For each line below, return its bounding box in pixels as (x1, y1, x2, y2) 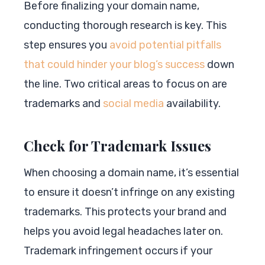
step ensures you (24, 38, 109, 51)
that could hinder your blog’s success (24, 57, 205, 71)
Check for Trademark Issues (24, 135, 211, 155)
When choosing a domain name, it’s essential (24, 166, 239, 179)
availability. (164, 96, 221, 110)
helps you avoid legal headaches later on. (24, 224, 223, 238)
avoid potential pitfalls (109, 38, 221, 51)
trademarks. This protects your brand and (24, 205, 227, 218)
